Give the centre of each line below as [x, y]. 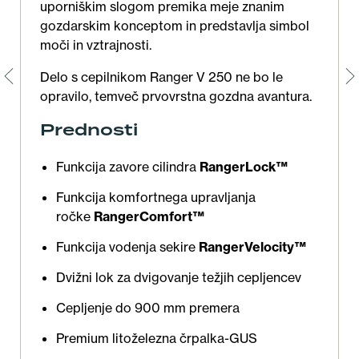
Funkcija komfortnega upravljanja [156, 198]
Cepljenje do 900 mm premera [148, 308]
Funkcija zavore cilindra [128, 167]
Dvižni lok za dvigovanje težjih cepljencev [179, 278]
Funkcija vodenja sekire [127, 247]
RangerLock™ [245, 167]
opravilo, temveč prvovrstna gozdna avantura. [177, 97]
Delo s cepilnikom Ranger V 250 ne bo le [161, 77]
